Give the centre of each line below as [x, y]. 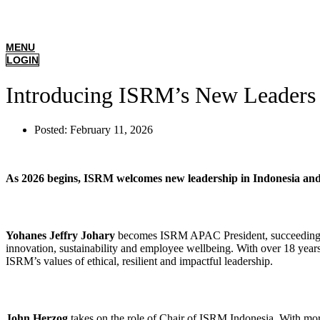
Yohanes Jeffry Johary [60, 236]
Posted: [52, 130]
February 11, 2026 [111, 130]
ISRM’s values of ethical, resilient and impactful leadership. [139, 261]
